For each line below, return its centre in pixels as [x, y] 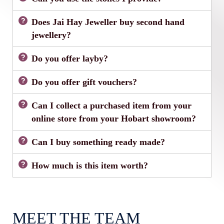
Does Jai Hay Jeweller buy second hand [108, 22]
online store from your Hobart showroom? [114, 118]
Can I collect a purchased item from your [112, 105]
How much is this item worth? [90, 165]
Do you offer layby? [70, 58]
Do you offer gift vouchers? [84, 82]
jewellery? [51, 35]
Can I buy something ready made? [98, 142]
